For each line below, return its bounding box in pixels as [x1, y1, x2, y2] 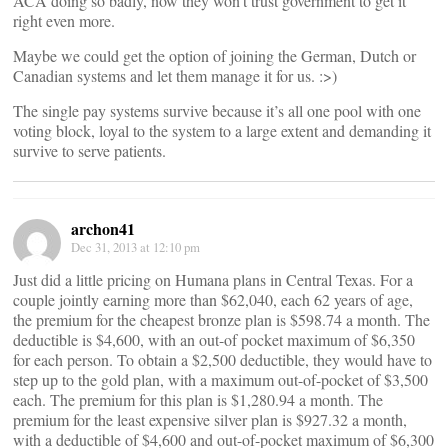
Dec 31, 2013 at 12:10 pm [71, 238, 200, 256]
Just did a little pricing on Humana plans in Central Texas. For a [13, 269, 413, 290]
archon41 [71, 217, 135, 240]
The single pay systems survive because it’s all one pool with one [13, 100, 421, 121]
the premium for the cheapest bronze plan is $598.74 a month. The [13, 309, 430, 330]
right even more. [13, 10, 115, 31]
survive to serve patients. [13, 140, 166, 161]
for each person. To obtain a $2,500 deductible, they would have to [13, 349, 432, 370]
